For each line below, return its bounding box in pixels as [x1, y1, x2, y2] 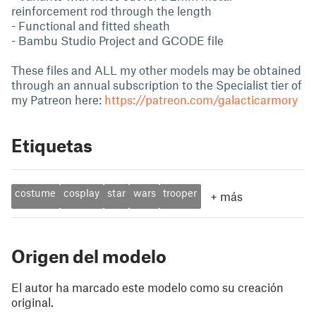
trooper [163, 186, 197, 200]
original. [11, 295, 54, 309]
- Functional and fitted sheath [11, 18, 170, 32]
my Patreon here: [11, 92, 104, 107]
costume [15, 186, 56, 200]
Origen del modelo [11, 245, 166, 267]
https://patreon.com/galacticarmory [104, 92, 298, 107]
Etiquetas [11, 135, 92, 156]
